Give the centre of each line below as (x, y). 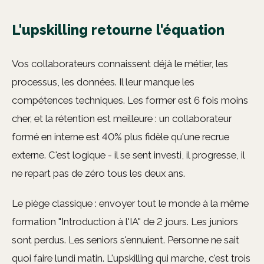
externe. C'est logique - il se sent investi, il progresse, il (128, 155)
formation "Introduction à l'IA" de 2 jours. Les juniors (125, 222)
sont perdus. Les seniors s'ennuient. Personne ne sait (126, 240)
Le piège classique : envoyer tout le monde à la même (130, 204)
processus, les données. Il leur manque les (103, 82)
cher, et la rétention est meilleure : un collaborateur (122, 119)
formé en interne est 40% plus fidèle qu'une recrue (121, 137)
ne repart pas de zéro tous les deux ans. (98, 174)
